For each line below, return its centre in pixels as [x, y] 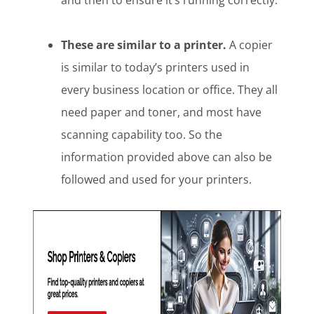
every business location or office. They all [170, 90]
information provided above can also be [167, 157]
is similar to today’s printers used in [156, 68]
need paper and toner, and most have [162, 112]
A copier [251, 45]
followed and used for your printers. [157, 180]
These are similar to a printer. [145, 45]
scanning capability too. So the [142, 135]
